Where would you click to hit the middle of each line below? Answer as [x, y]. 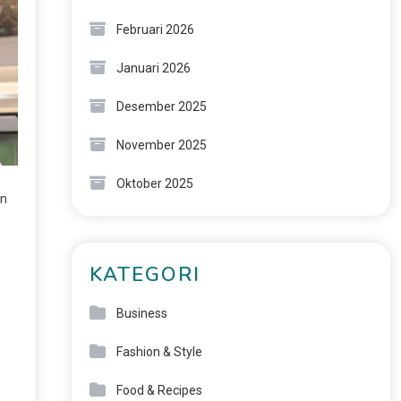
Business [141, 313]
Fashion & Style [159, 352]
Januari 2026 [153, 68]
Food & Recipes [159, 390]
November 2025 [161, 145]
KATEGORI [145, 275]
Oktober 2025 [154, 183]
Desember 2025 [161, 107]
